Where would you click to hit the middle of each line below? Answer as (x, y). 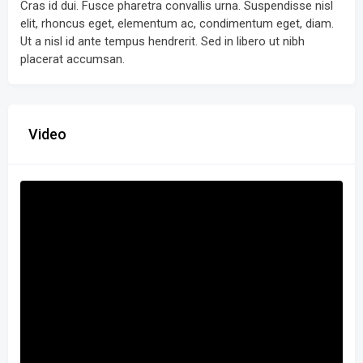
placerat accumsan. (73, 59)
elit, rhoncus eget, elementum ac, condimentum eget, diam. (177, 23)
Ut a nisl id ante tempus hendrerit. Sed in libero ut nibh (162, 41)
